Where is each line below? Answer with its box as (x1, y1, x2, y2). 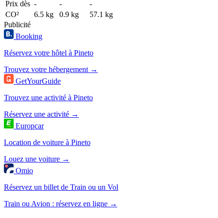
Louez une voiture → (4, 154, 70, 163)
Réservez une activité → (4, 109, 79, 118)
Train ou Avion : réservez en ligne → (4, 199, 117, 208)
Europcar (16, 121, 44, 130)
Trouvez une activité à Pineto (4, 93, 93, 102)
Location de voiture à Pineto (4, 138, 91, 146)
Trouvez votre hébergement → (4, 65, 98, 73)
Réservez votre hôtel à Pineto (4, 48, 93, 57)
